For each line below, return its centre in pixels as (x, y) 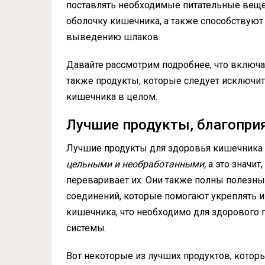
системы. (86, 228)
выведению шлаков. (113, 37)
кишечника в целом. (112, 97)
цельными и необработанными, (136, 164)
